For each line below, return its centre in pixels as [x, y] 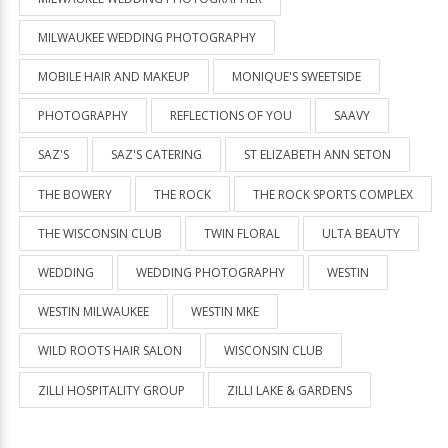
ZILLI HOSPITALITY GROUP [111, 390]
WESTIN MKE [225, 312]
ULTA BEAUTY [361, 233]
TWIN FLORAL [242, 233]
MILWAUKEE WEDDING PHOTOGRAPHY [147, 37]
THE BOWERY [75, 194]
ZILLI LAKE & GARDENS [289, 390]
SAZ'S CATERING [156, 155]
